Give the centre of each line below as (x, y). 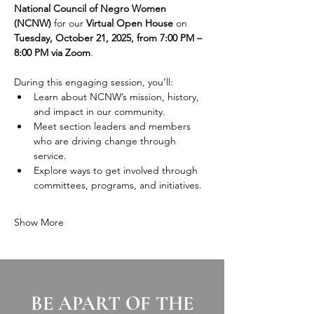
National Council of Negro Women (91, 8)
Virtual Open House (130, 23)
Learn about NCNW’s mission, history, (118, 97)
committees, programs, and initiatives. (118, 185)
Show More (39, 222)
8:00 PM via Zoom (52, 53)
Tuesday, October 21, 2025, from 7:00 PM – (109, 38)
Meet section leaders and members (114, 126)
